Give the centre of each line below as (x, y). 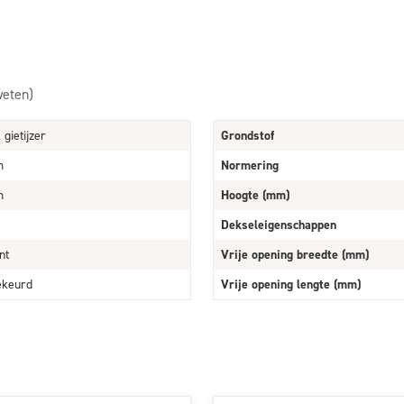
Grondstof (248, 136)
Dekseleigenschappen (279, 225)
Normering (250, 165)
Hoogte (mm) (255, 195)
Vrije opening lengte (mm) (291, 285)
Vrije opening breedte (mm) (295, 255)
